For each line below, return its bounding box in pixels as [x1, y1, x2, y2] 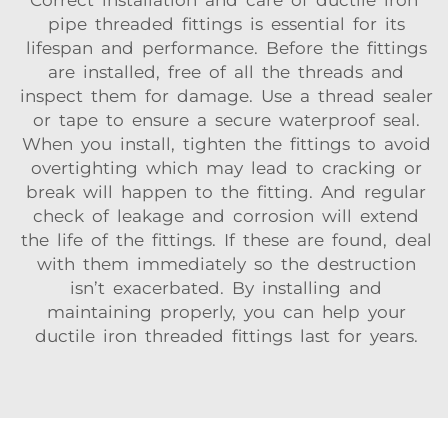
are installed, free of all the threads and [44, 62, 404, 82]
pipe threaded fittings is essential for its [43, 14, 405, 34]
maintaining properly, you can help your [42, 302, 406, 322]
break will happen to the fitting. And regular [22, 182, 426, 202]
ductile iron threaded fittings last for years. [30, 326, 418, 346]
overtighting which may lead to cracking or [26, 158, 422, 178]
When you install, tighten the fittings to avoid [17, 134, 431, 154]
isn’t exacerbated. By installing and [66, 278, 382, 298]
